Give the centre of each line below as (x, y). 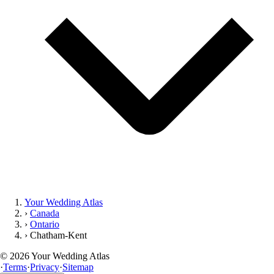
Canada (45, 213)
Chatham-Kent (58, 235)
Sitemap (78, 267)
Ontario (45, 224)
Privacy (45, 267)
